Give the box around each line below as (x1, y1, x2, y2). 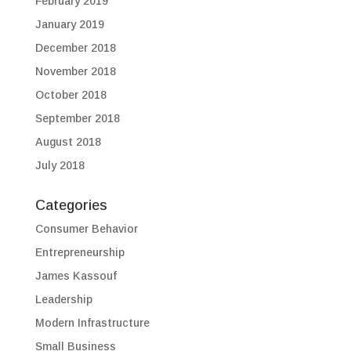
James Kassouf (34, 270, 117, 282)
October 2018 (34, 89, 107, 101)
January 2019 (34, 18, 104, 31)
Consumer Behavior (34, 223, 138, 235)
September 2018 (34, 112, 120, 125)
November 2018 (34, 65, 116, 78)
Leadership (34, 293, 92, 306)
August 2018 (34, 136, 101, 148)
